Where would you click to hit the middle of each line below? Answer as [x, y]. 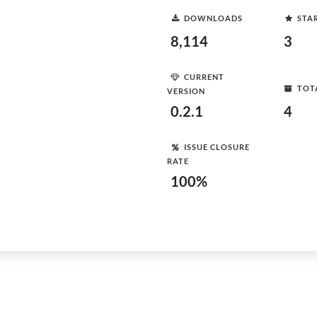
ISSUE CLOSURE [217, 146]
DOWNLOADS [213, 18]
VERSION [186, 91]
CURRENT [204, 76]
